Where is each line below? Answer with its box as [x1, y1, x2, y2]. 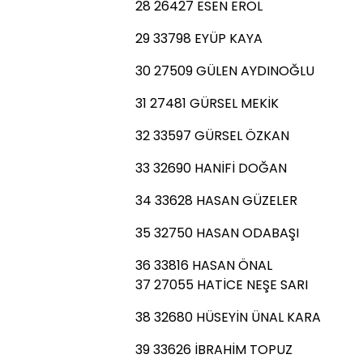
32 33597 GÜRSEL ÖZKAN [135, 126, 289, 145]
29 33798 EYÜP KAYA [135, 29, 263, 48]
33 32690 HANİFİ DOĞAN [135, 159, 287, 177]
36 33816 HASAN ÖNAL [135, 256, 272, 275]
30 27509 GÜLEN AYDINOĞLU [135, 62, 314, 80]
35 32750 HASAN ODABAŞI [135, 224, 299, 242]
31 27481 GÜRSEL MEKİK [135, 94, 279, 113]
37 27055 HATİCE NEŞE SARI [135, 275, 308, 294]
